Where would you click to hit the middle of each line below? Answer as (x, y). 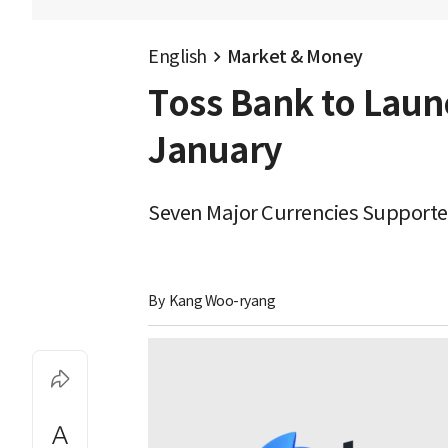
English (177, 56)
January (215, 151)
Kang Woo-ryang (222, 300)
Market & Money (294, 56)
